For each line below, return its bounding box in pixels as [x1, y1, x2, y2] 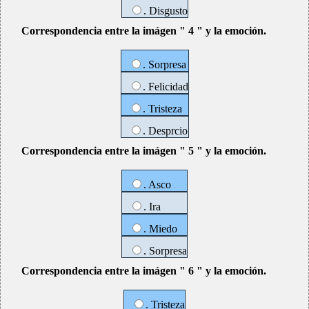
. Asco [143, 179, 171, 190]
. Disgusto [143, 5, 188, 17]
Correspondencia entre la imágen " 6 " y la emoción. [21, 265, 266, 277]
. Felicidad [142, 81, 188, 92]
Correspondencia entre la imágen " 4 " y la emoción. [21, 25, 266, 37]
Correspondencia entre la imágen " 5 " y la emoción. [21, 145, 266, 157]
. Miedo [143, 223, 177, 235]
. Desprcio [142, 125, 188, 137]
